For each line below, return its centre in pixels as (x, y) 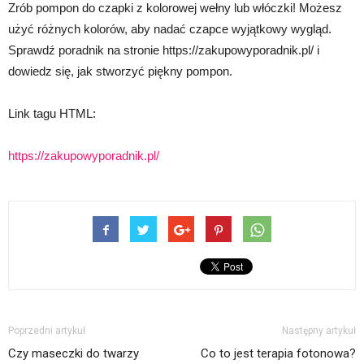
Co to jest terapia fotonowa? (278, 354)
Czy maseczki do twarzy (74, 354)
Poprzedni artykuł (47, 331)
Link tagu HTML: (52, 114)
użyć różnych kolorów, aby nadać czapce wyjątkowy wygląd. (170, 29)
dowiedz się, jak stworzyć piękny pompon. (120, 71)
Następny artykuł (319, 331)
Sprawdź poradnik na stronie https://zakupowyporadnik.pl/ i (164, 50)
